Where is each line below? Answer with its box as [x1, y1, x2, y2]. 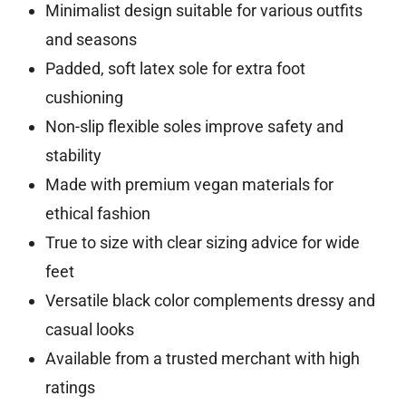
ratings [44, 378, 95, 398]
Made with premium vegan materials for [44, 175, 333, 195]
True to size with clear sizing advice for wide [44, 233, 360, 253]
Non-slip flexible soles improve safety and [44, 117, 343, 137]
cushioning [44, 88, 123, 108]
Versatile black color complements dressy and [44, 291, 375, 311]
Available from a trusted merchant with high [44, 349, 360, 369]
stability [44, 146, 101, 166]
